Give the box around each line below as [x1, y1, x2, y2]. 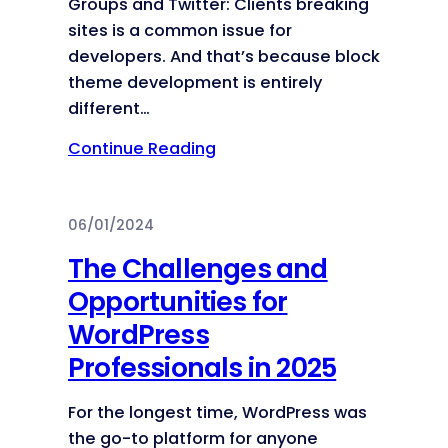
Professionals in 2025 [68, 348, 337, 386]
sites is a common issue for [68, 19, 292, 43]
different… [68, 97, 150, 121]
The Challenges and [68, 249, 328, 287]
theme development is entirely [68, 71, 322, 95]
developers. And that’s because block [68, 45, 380, 69]
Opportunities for [68, 282, 288, 320]
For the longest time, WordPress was [68, 400, 367, 424]
